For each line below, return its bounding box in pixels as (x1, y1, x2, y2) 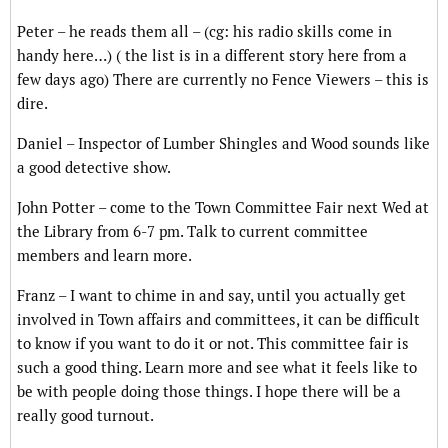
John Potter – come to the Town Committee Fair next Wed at (17, 198, 429, 218)
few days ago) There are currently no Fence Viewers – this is (17, 70, 429, 90)
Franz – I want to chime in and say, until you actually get (17, 286, 406, 306)
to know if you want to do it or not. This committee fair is (17, 334, 409, 354)
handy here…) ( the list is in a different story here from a (17, 46, 407, 66)
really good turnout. (17, 406, 154, 426)
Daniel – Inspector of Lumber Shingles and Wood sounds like (17, 134, 430, 154)
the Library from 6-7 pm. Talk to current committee (17, 222, 368, 242)
